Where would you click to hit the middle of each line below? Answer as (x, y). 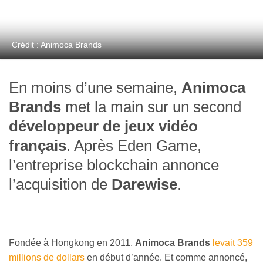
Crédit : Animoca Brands (57, 45)
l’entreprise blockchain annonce (114, 165)
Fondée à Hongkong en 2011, (72, 243)
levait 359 (233, 243)
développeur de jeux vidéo (103, 127)
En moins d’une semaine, (95, 88)
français (38, 146)
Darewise (144, 185)
